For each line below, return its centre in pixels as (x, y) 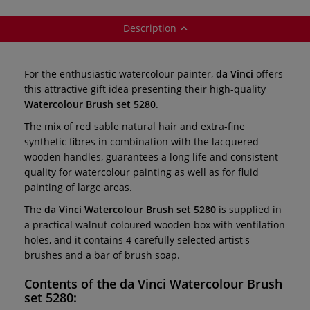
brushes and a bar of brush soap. (102, 255)
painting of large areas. (78, 187)
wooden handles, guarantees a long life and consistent (151, 156)
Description (149, 28)
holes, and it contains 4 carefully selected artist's (137, 239)
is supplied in (249, 209)
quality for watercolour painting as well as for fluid (142, 172)
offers (270, 73)
